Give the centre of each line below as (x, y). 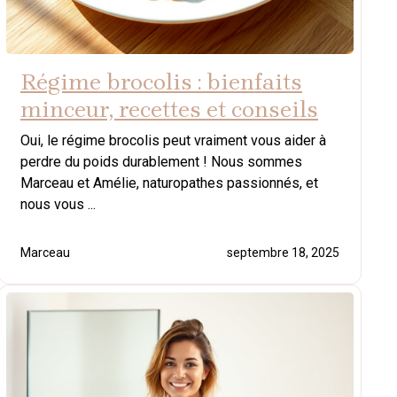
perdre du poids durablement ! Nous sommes (161, 161)
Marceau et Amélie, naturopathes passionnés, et (169, 183)
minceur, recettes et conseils (169, 109)
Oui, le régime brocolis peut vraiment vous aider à (173, 140)
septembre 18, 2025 (283, 252)
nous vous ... (58, 204)
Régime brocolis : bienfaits (161, 82)
